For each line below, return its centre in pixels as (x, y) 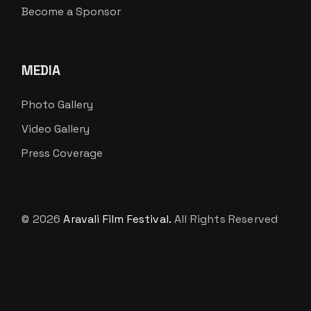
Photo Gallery (58, 104)
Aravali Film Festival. (118, 219)
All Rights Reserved (225, 219)
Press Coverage (62, 153)
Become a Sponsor (72, 11)
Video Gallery (56, 128)
